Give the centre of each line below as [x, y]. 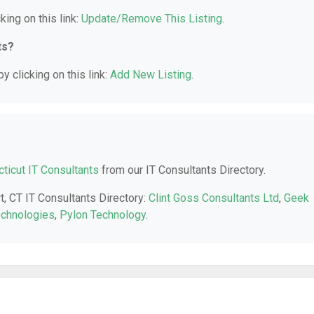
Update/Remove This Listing [152, 19]
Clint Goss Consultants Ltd [214, 198]
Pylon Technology [103, 215]
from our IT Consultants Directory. [182, 170]
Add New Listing [151, 75]
